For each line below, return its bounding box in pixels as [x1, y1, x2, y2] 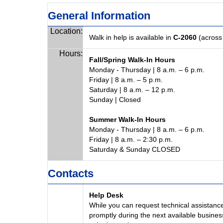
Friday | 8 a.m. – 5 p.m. [89, 76, 163, 84]
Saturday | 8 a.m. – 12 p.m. [89, 86, 175, 94]
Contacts [47, 167, 94, 180]
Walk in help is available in [89, 33, 173, 41]
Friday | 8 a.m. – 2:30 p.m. [89, 135, 173, 143]
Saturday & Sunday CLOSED [89, 145, 180, 153]
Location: [50, 27, 83, 35]
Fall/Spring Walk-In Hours [89, 56, 175, 64]
